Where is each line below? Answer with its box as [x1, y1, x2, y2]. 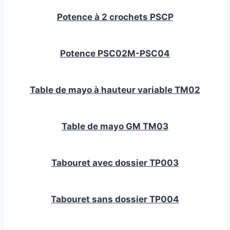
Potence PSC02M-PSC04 [60, 48, 170, 59]
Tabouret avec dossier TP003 [51, 158, 179, 168]
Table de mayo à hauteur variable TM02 [30, 85, 200, 95]
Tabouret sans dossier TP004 [51, 194, 179, 205]
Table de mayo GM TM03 [62, 121, 168, 132]
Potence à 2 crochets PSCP [56, 12, 174, 23]
